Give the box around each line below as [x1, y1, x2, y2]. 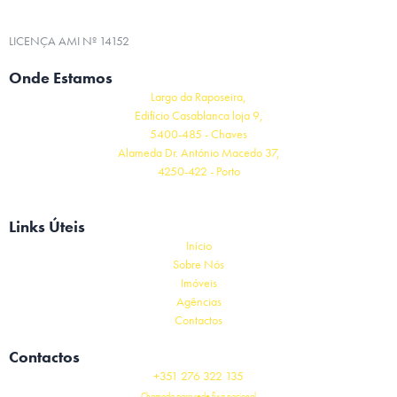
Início [185, 237, 212, 253]
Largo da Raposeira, [151, 88, 246, 105]
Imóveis [180, 274, 217, 291]
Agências [175, 292, 222, 309]
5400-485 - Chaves [150, 125, 247, 142]
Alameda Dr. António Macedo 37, [117, 144, 280, 160]
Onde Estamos [9, 66, 113, 88]
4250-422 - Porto [157, 162, 240, 179]
